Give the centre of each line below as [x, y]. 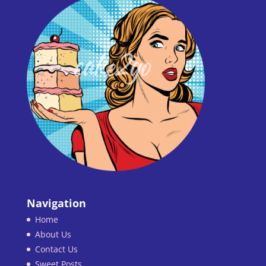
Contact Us [56, 249]
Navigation [56, 203]
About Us [53, 234]
